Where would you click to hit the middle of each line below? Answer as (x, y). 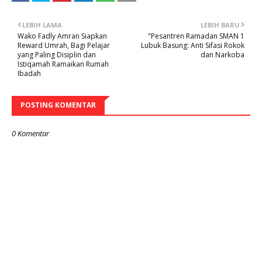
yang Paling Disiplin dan (57, 55)
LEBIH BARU (220, 25)
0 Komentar (30, 133)
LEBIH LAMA (42, 25)
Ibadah (29, 73)
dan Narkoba (223, 55)
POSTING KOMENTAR (58, 105)
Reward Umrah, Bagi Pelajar (64, 45)
